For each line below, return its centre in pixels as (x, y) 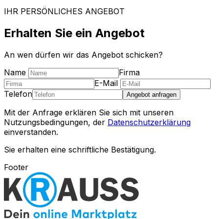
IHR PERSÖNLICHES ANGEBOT (64, 11)
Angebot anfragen (152, 94)
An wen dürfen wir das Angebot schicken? (83, 55)
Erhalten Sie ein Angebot (74, 33)
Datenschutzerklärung (149, 122)
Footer (16, 167)
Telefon (18, 94)
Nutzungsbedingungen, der (55, 122)
